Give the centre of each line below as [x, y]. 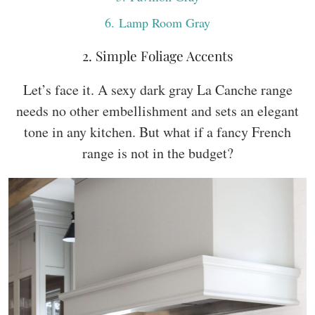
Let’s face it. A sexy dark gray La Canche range [157, 89]
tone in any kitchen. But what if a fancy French [157, 131]
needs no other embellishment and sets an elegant [157, 110]
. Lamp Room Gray [161, 22]
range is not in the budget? [157, 153]
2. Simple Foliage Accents [157, 55]
